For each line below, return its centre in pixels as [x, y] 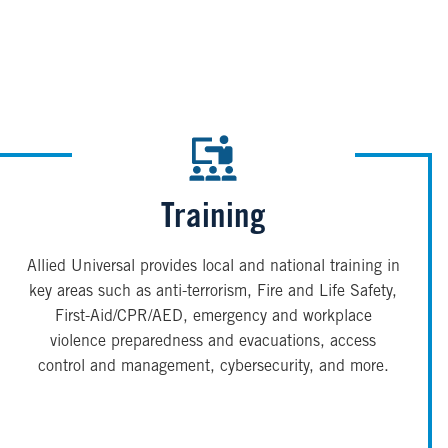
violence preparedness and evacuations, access [213, 342]
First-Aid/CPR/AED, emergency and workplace [213, 317]
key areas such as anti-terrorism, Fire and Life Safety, [213, 292]
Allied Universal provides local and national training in [213, 267]
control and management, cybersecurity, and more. [213, 367]
